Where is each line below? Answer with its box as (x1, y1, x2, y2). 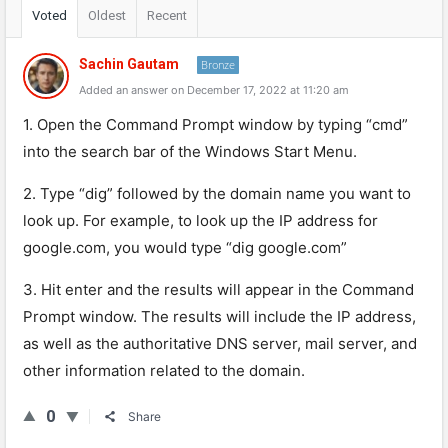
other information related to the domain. (23, 361, 305, 380)
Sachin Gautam (79, 56, 179, 72)
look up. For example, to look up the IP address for (23, 211, 378, 230)
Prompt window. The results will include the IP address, (23, 307, 416, 326)
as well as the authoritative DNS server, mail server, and (23, 334, 417, 353)
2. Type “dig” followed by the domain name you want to (23, 184, 411, 203)
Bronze (201, 57, 235, 72)
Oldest (88, 8, 126, 23)
